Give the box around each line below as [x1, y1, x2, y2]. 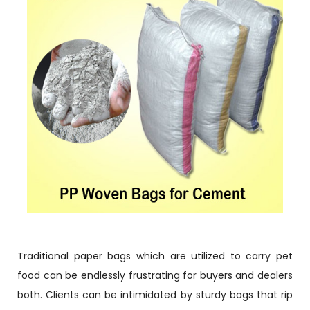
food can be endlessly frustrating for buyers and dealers [17, 268, 293, 282]
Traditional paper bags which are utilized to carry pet [17, 249, 293, 263]
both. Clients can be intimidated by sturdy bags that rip [17, 288, 293, 302]
